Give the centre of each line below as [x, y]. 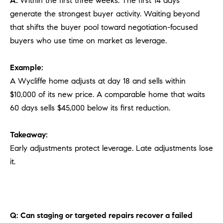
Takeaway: [29, 134]
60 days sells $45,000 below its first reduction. [90, 108]
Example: [27, 67]
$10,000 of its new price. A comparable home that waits [108, 94]
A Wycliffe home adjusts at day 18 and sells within [98, 81]
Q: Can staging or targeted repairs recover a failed [101, 215]
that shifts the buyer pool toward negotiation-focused [104, 27]
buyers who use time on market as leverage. [88, 40]
